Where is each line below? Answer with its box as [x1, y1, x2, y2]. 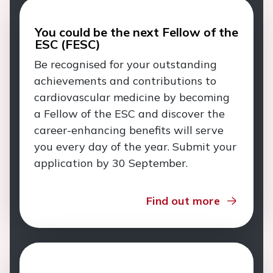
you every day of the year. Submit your [34, 140, 236, 154]
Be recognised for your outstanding [34, 57, 217, 71]
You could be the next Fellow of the [35, 24, 238, 40]
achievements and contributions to [34, 74, 216, 88]
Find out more [146, 194, 220, 208]
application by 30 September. [34, 156, 188, 170]
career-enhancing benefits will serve [34, 123, 224, 137]
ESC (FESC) [35, 37, 101, 52]
